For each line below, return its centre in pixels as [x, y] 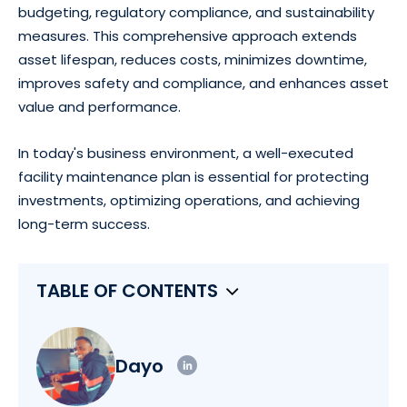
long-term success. [84, 224]
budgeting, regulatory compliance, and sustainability [196, 13]
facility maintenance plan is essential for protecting [194, 177]
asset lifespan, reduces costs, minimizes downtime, [193, 60]
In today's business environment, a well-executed [186, 154]
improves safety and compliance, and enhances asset [203, 84]
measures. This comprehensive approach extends [188, 36]
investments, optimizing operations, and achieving [189, 201]
